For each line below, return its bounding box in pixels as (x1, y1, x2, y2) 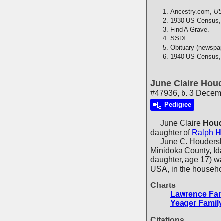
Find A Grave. (170, 26, 209, 34)
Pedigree (164, 101, 191, 109)
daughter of (150, 128, 192, 137)
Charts (150, 181, 176, 190)
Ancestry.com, (170, 7, 214, 15)
